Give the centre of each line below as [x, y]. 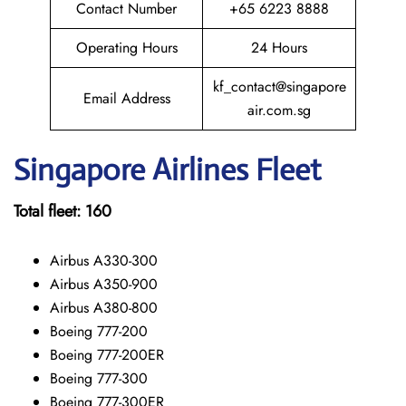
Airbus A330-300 [104, 261]
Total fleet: [49, 211]
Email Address [126, 98]
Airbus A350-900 [104, 284]
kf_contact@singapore [279, 87]
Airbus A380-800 [104, 308]
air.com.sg [279, 110]
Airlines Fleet [237, 170]
